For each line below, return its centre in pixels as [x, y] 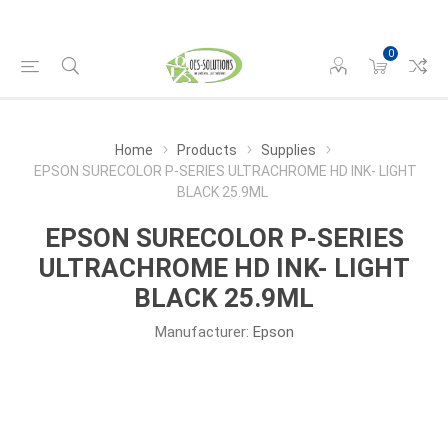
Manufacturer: [201, 332]
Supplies [288, 150]
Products [206, 150]
